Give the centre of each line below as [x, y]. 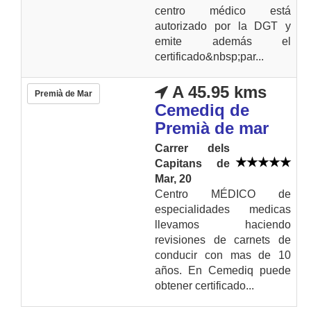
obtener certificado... [204, 285]
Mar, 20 [173, 178]
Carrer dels [192, 148]
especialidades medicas [223, 209]
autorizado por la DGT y [223, 26]
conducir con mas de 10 [223, 255]
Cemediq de [202, 110]
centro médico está [223, 10]
